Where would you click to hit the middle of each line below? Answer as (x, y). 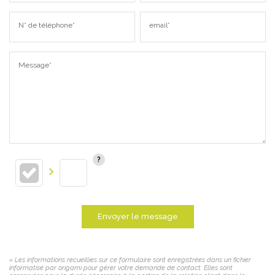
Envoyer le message (137, 216)
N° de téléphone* (47, 25)
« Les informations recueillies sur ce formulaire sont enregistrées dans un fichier (130, 260)
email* (160, 25)
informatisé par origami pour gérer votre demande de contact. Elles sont (121, 268)
